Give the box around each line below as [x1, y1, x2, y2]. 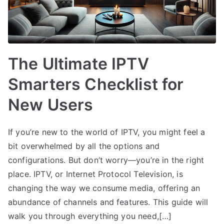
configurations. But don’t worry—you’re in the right [8, 154, 204, 165]
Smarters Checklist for [8, 74, 184, 94]
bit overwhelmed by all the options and [8, 140, 160, 151]
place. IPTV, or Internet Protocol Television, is [8, 168, 183, 179]
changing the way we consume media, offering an [8, 182, 200, 193]
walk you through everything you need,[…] [8, 210, 172, 221]
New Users [8, 94, 93, 114]
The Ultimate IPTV [8, 53, 149, 73]
